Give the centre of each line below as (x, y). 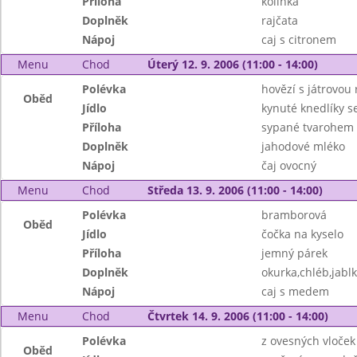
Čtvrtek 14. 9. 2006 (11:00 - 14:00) (237, 316)
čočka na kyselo (302, 234)
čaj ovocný (288, 165)
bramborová (294, 215)
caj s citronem (298, 39)
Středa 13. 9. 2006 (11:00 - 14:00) (235, 190)
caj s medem (295, 291)
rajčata (279, 20)
